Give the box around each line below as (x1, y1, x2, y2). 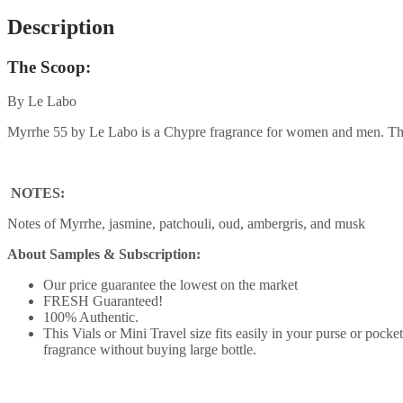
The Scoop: (7, 57, 91, 76)
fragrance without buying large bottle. (43, 342, 256, 358)
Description (7, 14, 114, 39)
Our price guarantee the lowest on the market (43, 277, 298, 293)
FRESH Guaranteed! (43, 293, 163, 309)
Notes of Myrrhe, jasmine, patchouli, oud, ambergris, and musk (7, 216, 365, 232)
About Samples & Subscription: (7, 246, 201, 263)
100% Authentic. (43, 309, 139, 326)
